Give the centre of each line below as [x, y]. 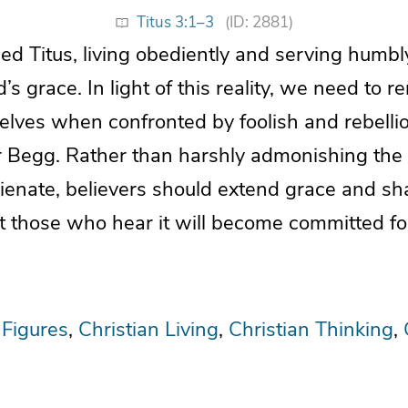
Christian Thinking [311, 329]
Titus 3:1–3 [175, 22]
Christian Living [148, 329]
